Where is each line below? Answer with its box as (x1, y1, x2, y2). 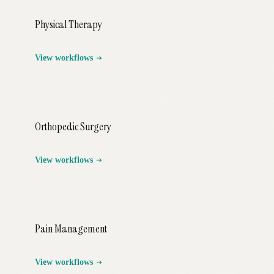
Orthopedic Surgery (35, 119, 111, 134)
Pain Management (35, 221, 107, 236)
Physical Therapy (35, 17, 102, 32)
